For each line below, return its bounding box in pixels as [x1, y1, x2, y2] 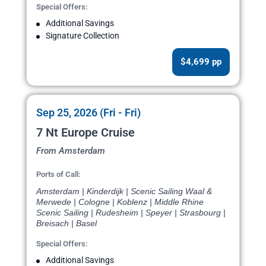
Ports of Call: [36, 170, 81, 179]
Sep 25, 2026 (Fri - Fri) [36, 106, 141, 119]
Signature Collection [46, 31, 119, 41]
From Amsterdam [36, 145, 105, 157]
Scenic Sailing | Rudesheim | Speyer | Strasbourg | [36, 208, 226, 218]
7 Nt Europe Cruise [36, 125, 135, 140]
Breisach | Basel [36, 218, 97, 229]
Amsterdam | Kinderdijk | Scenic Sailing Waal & [36, 186, 212, 197]
